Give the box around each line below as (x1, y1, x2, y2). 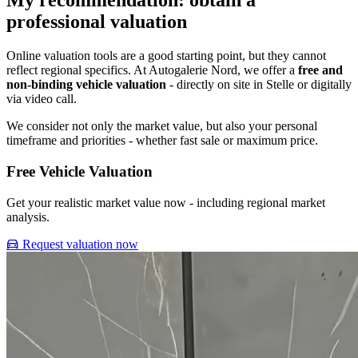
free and (298, 63, 343, 78)
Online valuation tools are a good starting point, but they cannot (6, 49, 326, 63)
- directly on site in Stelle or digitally (166, 78, 352, 92)
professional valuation (6, 11, 187, 33)
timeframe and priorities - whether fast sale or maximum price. (6, 133, 318, 148)
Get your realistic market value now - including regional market (6, 195, 325, 209)
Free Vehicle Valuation (6, 163, 153, 180)
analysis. (6, 209, 50, 224)
